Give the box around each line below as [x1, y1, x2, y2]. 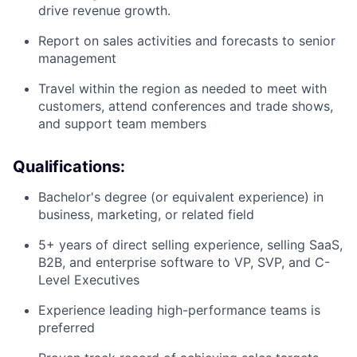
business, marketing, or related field [38, 206, 254, 223]
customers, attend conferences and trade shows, [38, 98, 333, 115]
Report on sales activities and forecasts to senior [38, 33, 335, 49]
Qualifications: [13, 157, 125, 177]
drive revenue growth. [38, 2, 171, 19]
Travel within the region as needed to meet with [38, 80, 327, 97]
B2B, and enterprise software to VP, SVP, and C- [38, 254, 330, 271]
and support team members [38, 116, 206, 132]
